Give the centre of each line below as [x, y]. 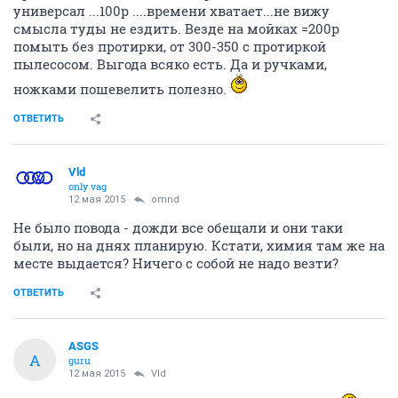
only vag [88, 186]
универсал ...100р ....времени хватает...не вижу [171, 11]
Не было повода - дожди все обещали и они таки [178, 227]
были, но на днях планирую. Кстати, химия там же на [199, 245]
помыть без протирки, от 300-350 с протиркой [170, 46]
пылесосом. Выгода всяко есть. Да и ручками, [170, 64]
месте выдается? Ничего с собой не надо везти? [176, 263]
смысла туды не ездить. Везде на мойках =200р [176, 28]
